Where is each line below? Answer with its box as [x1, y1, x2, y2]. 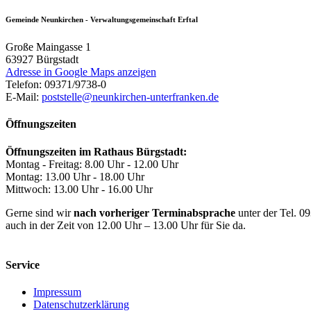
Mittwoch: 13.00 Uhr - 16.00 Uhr [6, 183, 153, 195]
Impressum [33, 286, 81, 299]
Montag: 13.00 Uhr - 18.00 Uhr [6, 170, 144, 183]
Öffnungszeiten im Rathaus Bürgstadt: [6, 145, 187, 158]
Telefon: [6, 78, 44, 91]
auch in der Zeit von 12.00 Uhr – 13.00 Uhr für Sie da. [6, 219, 246, 231]
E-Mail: [6, 91, 42, 103]
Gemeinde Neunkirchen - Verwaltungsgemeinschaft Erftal [6, 15, 198, 24]
